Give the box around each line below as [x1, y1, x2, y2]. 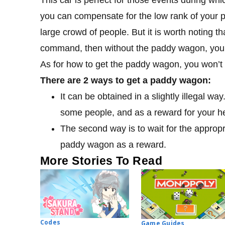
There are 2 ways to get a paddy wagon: [40, 75, 211, 85]
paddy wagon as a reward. [60, 139, 166, 150]
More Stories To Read [40, 154, 163, 167]
